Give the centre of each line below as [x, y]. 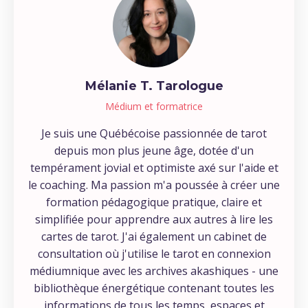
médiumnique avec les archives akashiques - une [154, 271]
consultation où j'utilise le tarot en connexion [154, 254]
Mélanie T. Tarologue [154, 86]
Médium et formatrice [154, 107]
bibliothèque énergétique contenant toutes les [154, 288]
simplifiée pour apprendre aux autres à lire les [154, 220]
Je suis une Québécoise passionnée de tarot [154, 134]
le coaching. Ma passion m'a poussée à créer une [154, 185]
